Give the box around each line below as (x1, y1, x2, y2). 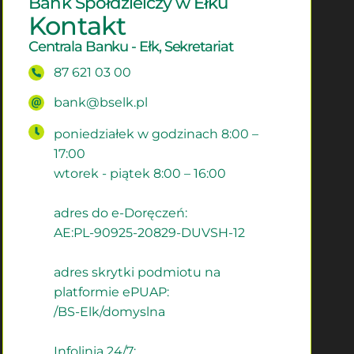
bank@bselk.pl (54, 94, 149, 110)
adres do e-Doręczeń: (54, 205, 188, 220)
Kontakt (28, 9, 126, 41)
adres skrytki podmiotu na (54, 264, 221, 280)
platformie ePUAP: (54, 284, 170, 299)
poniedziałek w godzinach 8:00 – (54, 126, 259, 141)
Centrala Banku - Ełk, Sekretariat (28, 37, 233, 55)
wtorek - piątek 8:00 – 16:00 (54, 165, 227, 181)
